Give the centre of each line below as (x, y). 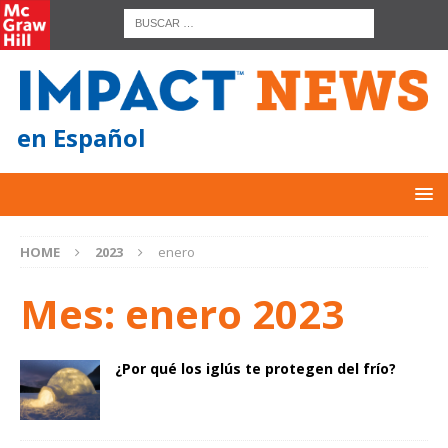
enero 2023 (234, 314)
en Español (81, 138)
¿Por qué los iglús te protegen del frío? (255, 369)
